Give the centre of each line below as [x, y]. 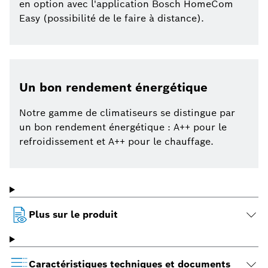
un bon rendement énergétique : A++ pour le [123, 127]
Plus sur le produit [73, 215]
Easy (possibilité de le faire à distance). [112, 19]
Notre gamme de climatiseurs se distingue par [127, 113]
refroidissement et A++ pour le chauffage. [116, 142]
